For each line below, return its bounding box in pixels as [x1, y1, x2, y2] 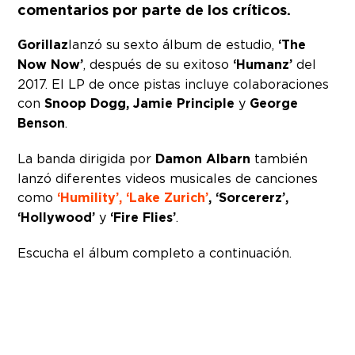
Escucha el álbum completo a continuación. [17, 245, 292, 261]
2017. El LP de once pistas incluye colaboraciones [17, 76, 330, 92]
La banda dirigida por [17, 151, 156, 166]
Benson [17, 115, 66, 132]
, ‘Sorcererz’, [208, 189, 289, 206]
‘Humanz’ [229, 56, 293, 73]
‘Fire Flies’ [110, 209, 177, 226]
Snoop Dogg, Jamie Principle [44, 95, 235, 112]
